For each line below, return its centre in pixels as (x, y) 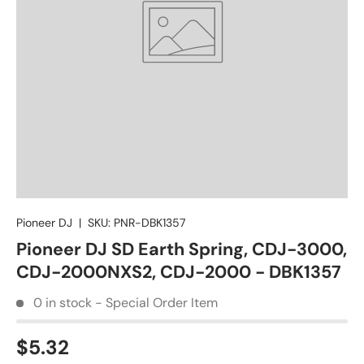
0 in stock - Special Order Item (126, 303)
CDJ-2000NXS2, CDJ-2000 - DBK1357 (179, 273)
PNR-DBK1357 (150, 223)
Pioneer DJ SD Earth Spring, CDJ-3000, (182, 250)
